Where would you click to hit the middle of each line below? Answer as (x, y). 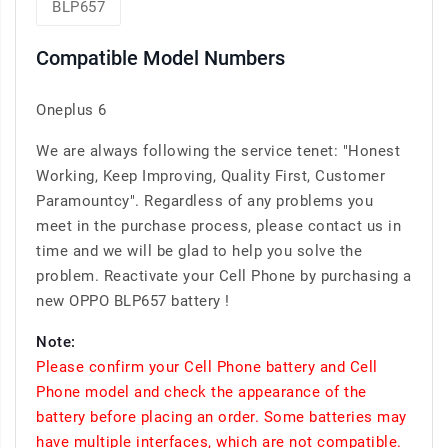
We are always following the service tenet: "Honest (218, 151)
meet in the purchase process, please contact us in (218, 226)
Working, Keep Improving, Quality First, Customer (210, 176)
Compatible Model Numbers (160, 58)
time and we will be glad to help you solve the (199, 251)
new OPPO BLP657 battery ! (133, 301)
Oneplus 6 (71, 110)
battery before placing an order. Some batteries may (221, 417)
